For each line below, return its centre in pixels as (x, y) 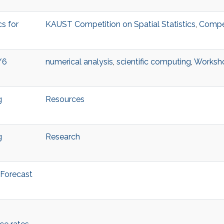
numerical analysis (79, 62)
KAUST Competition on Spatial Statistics (120, 24)
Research (62, 137)
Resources (65, 99)
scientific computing (153, 62)
